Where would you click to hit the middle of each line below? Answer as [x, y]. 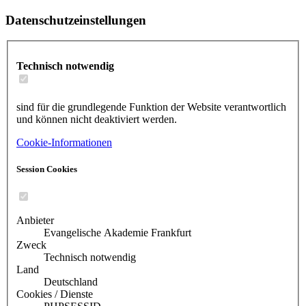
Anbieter [35, 220]
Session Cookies [47, 169]
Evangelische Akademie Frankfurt [117, 232]
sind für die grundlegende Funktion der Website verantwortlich [151, 107]
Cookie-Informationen [64, 142]
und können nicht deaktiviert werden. [97, 119]
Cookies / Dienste [55, 294]
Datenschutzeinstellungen [76, 20]
